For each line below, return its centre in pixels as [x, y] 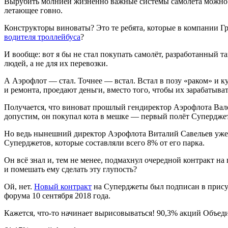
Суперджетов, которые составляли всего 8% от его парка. [104, 142]
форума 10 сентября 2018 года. [57, 195]
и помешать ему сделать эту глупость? [70, 169]
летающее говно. [33, 10]
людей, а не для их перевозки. [56, 63]
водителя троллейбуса [42, 37]
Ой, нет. [19, 186]
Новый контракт [63, 186]
